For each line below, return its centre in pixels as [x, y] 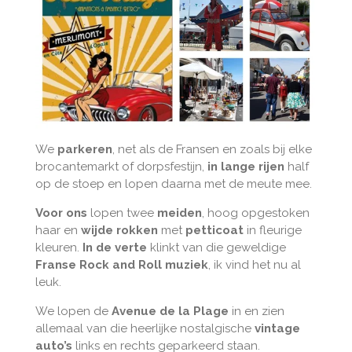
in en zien [256, 312]
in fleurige [272, 231]
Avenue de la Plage [170, 312]
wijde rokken [119, 231]
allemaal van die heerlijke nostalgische [145, 329]
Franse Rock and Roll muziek [121, 265]
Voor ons [62, 213]
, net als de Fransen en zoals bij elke [212, 150]
